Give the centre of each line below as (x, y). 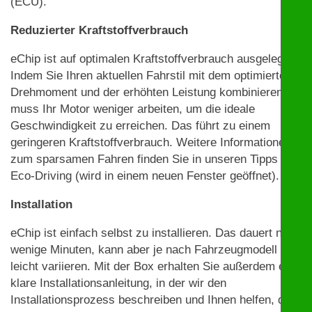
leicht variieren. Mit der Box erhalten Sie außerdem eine (155, 266)
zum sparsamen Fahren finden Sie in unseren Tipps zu (152, 159)
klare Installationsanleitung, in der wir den (118, 283)
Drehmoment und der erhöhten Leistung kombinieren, (148, 92)
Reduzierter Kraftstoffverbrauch (99, 30)
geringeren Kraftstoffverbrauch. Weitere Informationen (151, 142)
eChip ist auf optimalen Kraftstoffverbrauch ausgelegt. (150, 58)
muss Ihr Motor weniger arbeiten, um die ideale (133, 109)
